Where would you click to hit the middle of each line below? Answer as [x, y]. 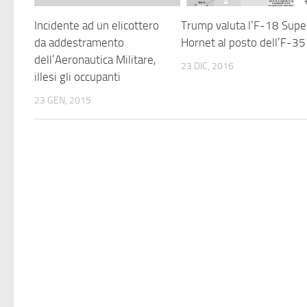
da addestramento [79, 42]
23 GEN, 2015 [63, 100]
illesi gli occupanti [77, 76]
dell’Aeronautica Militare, [95, 59]
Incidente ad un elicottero [97, 25]
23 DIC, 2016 [208, 66]
